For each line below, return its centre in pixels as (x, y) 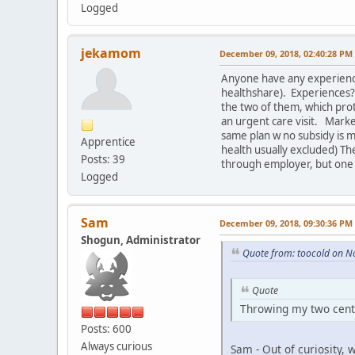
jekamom (111, 53)
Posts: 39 (103, 159)
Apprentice (108, 141)
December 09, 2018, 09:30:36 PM (286, 223)
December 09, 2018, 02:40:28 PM (286, 53)
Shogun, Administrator (141, 240)
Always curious (116, 346)
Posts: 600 (106, 328)
